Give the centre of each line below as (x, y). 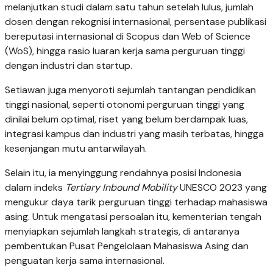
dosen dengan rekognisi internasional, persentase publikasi (136, 22)
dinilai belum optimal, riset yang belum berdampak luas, (126, 119)
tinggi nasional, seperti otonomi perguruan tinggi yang (125, 105)
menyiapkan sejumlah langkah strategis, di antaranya (122, 232)
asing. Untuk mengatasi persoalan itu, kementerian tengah (133, 217)
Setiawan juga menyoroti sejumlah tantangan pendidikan (130, 90)
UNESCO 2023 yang (222, 188)
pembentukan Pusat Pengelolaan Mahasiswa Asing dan (127, 246)
